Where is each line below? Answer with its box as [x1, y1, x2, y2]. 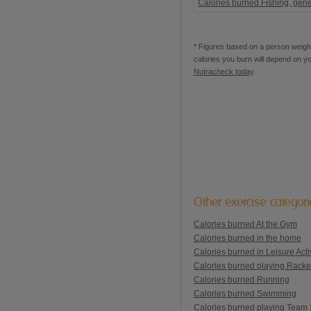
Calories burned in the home [193, 233, 301, 243]
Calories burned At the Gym [193, 219, 297, 229]
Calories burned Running [193, 274, 289, 285]
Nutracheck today [193, 67, 253, 76]
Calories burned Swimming [193, 288, 296, 299]
